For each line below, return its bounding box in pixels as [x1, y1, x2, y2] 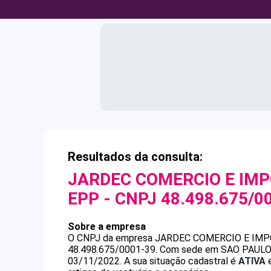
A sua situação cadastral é [122, 255, 238, 267]
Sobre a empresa [68, 221, 146, 232]
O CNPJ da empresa [68, 232, 155, 244]
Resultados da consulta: [68, 149, 203, 164]
